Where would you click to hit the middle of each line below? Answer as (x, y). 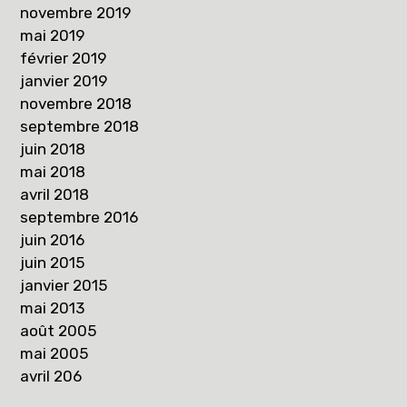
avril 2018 (55, 195)
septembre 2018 (80, 127)
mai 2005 (55, 354)
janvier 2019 (64, 81)
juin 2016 (53, 240)
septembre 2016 (79, 218)
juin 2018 (53, 149)
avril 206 (51, 377)
